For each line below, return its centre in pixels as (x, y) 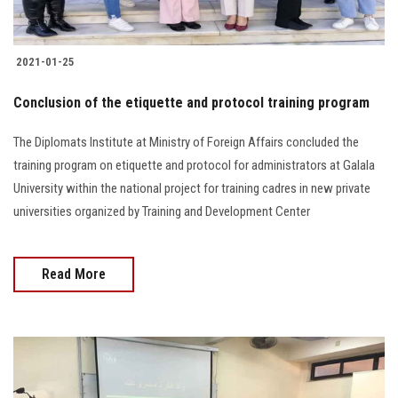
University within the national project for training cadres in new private (192, 188)
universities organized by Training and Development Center (162, 211)
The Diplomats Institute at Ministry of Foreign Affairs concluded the (186, 142)
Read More (74, 274)
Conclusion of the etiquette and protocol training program (191, 102)
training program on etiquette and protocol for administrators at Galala (194, 165)
